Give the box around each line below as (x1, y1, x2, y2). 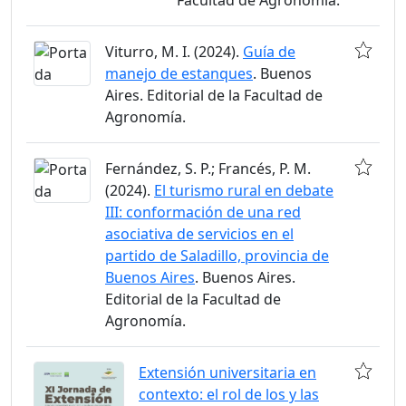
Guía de (243, 42, 295, 62)
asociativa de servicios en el (105, 224, 294, 244)
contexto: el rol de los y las (139, 384, 319, 404)
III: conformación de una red (105, 202, 301, 222)
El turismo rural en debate (154, 180, 333, 200)
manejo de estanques (105, 63, 253, 83)
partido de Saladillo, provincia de (105, 246, 329, 266)
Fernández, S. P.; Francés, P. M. (105, 159, 311, 179)
